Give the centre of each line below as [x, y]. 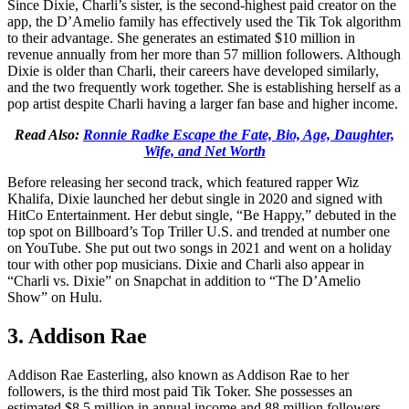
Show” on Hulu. [55, 298]
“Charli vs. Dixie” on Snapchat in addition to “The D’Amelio [184, 281]
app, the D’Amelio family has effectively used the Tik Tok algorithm [204, 22]
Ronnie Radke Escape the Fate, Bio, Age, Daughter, [239, 135]
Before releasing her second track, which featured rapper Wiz [183, 183]
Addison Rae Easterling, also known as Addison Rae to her [178, 375]
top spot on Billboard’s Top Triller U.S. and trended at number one [199, 232]
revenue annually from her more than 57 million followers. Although [204, 55]
